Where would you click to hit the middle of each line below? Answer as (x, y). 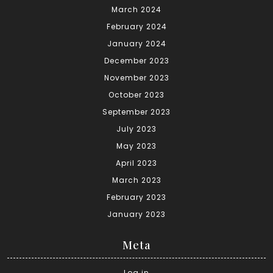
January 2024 (136, 44)
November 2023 (136, 78)
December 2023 (136, 61)
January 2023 (136, 214)
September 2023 (136, 112)
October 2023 (136, 95)
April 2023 (136, 163)
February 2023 (136, 197)
